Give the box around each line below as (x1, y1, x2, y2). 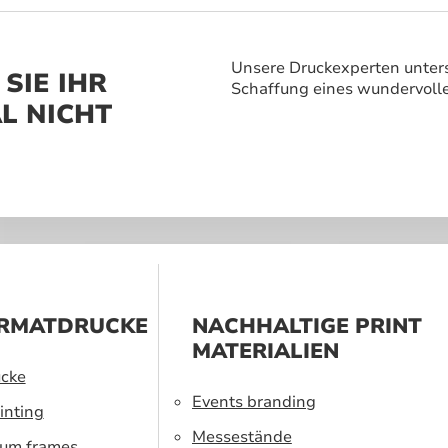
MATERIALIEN (191, 336, 339, 365)
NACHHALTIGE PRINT (191, 311, 422, 340)
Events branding (191, 390, 316, 413)
